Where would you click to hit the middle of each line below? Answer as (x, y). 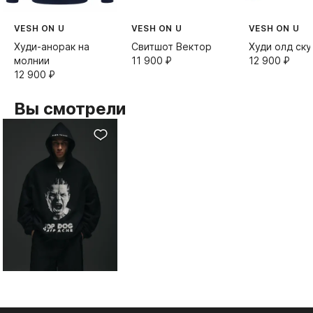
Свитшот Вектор (171, 46)
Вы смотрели (70, 108)
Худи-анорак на (51, 46)
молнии (31, 60)
